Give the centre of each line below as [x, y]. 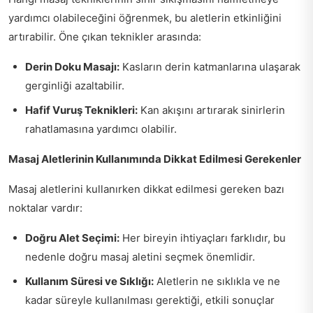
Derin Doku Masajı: [72, 66]
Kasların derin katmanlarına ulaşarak [210, 66]
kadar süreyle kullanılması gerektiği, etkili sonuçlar [150, 300]
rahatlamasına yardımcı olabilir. [101, 129]
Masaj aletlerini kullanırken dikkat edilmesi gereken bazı [146, 189]
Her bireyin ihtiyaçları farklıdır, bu [203, 238]
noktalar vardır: [45, 208]
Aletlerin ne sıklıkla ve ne [217, 281]
